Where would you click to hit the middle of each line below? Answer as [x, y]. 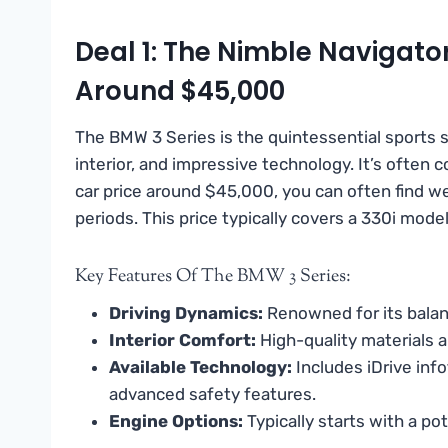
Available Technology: [200, 366]
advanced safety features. [212, 393]
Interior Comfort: [182, 339]
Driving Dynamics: [186, 312]
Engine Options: [176, 420]
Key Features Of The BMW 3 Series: [213, 276]
